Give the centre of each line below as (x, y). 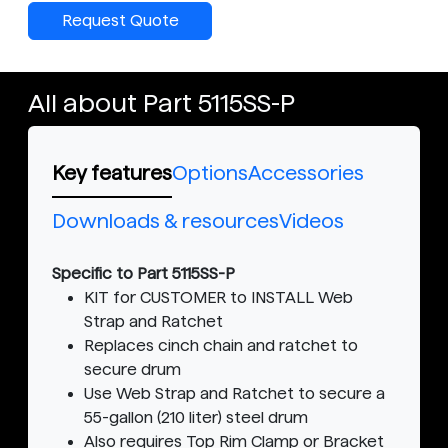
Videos (311, 221)
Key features (112, 173)
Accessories (306, 173)
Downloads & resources (165, 221)
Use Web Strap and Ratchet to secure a (234, 394)
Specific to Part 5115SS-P (143, 274)
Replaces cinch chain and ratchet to (221, 346)
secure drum (132, 370)
